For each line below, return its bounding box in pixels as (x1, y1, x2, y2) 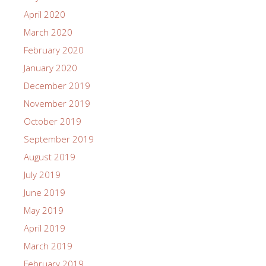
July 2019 (24, 169, 61, 181)
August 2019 (24, 151, 75, 163)
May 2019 (24, 204, 64, 217)
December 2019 (24, 80, 90, 92)
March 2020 (24, 26, 72, 39)
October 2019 (24, 115, 81, 128)
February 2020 (24, 44, 84, 56)
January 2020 (24, 62, 77, 74)
